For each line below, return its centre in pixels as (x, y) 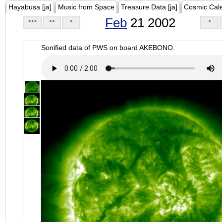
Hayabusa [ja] (30, 7)
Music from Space (86, 7)
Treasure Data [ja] (149, 7)
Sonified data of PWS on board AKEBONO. (108, 48)
